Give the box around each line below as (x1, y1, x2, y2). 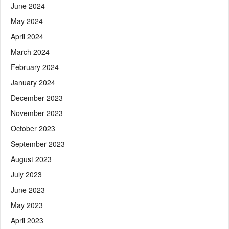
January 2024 (11, 77, 55, 87)
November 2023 (11, 107, 63, 118)
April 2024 (11, 31, 43, 41)
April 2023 (11, 215, 43, 225)
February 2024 (11, 61, 59, 72)
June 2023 (11, 184, 45, 195)
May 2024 (11, 15, 43, 26)
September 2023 (11, 138, 65, 149)
